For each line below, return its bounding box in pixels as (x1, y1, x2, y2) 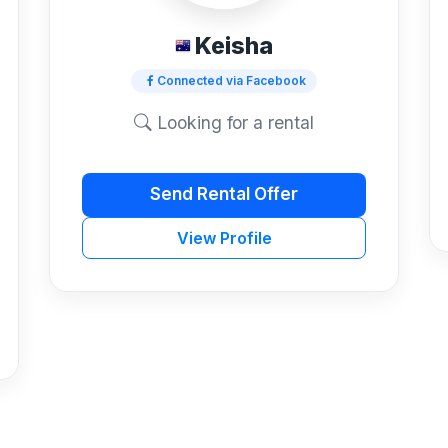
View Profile (176, 227, 272, 248)
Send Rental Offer (150, 184, 298, 205)
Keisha (195, 31, 273, 60)
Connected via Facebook (156, 72, 306, 88)
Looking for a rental (152, 111, 314, 133)
